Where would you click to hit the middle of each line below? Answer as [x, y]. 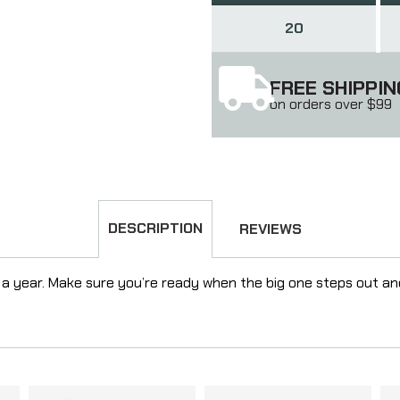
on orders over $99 [330, 104]
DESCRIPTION [155, 228]
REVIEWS [271, 229]
